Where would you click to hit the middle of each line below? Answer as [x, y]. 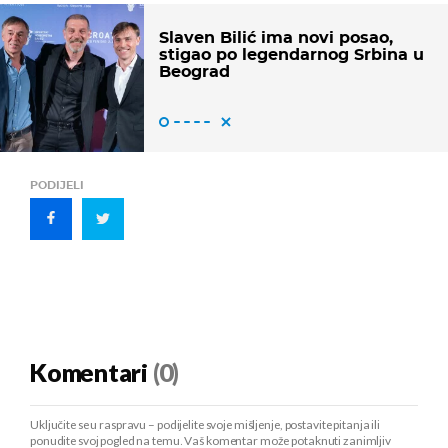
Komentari [89, 373]
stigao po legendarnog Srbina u [291, 54]
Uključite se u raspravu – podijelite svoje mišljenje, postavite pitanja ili [205, 425]
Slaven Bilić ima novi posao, [276, 37]
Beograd [194, 71]
